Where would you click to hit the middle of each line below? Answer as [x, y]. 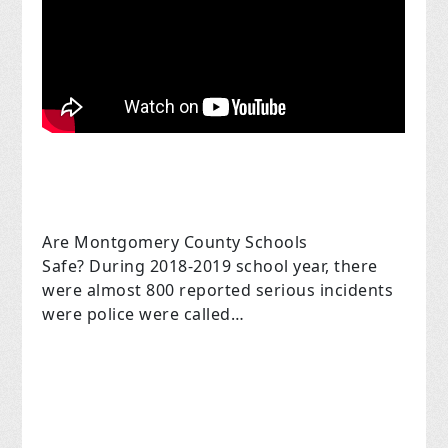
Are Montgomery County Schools [175, 241]
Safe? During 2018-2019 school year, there [210, 265]
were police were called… [143, 313]
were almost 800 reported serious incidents [218, 289]
